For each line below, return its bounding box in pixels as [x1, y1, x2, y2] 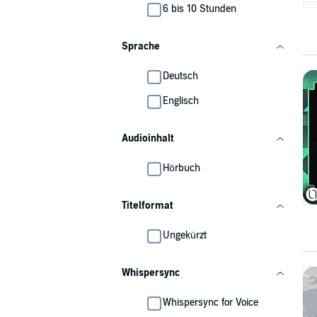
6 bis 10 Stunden [163, 3, 236, 15]
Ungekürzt [163, 229, 207, 241]
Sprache [122, 40, 160, 52]
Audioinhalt [122, 132, 174, 144]
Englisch [163, 95, 199, 107]
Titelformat [122, 200, 173, 212]
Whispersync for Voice [163, 296, 258, 309]
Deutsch [163, 70, 198, 82]
